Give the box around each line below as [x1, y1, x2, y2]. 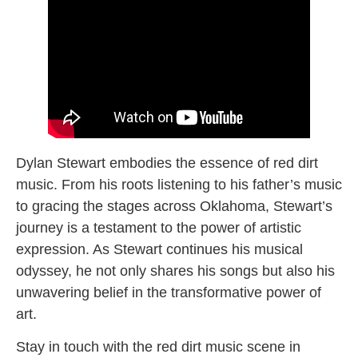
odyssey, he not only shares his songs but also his [16, 262, 335, 279]
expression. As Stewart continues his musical [16, 241, 303, 257]
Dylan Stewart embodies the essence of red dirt [16, 154, 318, 171]
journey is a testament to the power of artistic [16, 219, 301, 236]
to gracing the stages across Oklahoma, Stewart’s [16, 197, 332, 214]
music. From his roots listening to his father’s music [16, 176, 342, 193]
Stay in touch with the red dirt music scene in [16, 338, 300, 355]
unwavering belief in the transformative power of [16, 284, 321, 300]
